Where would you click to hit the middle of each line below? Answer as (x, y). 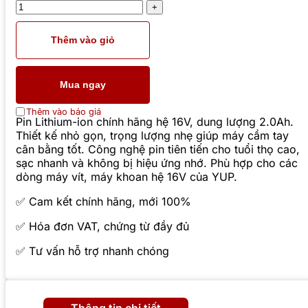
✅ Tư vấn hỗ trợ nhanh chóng (92, 251)
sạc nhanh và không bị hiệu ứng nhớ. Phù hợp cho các (157, 163)
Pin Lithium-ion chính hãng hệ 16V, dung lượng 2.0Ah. (155, 121)
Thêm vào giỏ (82, 40)
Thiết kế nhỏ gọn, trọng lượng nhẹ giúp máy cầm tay (152, 135)
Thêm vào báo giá (64, 111)
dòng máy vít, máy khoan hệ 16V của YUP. (126, 176)
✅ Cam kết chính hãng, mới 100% (103, 201)
